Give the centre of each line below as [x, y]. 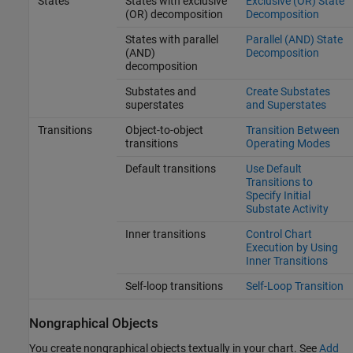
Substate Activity [287, 209]
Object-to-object [164, 130]
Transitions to [279, 182]
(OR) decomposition [174, 15]
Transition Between [292, 130]
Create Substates [288, 92]
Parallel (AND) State [294, 40]
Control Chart [279, 234]
